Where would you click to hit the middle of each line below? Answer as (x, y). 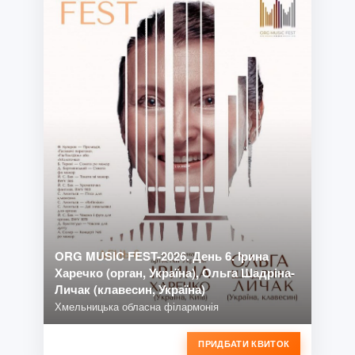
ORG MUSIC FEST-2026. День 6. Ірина (161, 256)
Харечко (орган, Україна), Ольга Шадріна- (174, 272)
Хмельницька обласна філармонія (136, 306)
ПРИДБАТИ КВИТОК (244, 343)
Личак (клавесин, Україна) (130, 289)
